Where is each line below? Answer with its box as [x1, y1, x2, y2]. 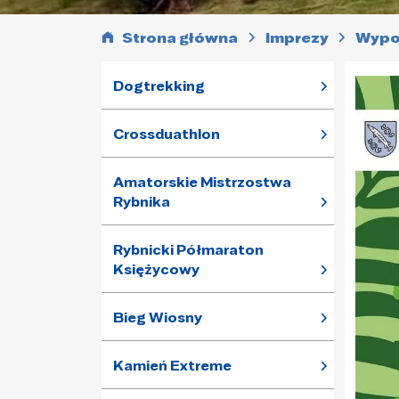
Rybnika [113, 193, 170, 210]
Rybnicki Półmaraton [113, 241, 264, 258]
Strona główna [122, 30, 239, 46]
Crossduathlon [113, 126, 220, 142]
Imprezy [265, 30, 329, 46]
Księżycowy [113, 261, 199, 278]
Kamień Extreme [113, 357, 232, 374]
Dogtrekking [113, 77, 205, 94]
